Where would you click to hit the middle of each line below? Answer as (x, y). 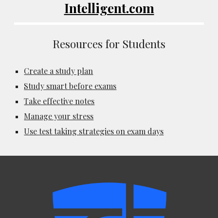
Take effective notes (59, 101)
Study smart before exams (70, 86)
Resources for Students (109, 44)
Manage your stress (59, 116)
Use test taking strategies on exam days (94, 131)
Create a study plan (59, 71)
